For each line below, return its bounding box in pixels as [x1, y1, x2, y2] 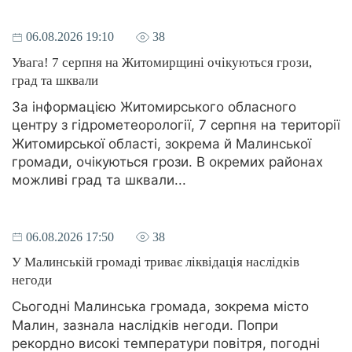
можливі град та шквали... [12, 172, 186, 189]
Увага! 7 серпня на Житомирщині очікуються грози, [12, 54, 312, 70]
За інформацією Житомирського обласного [12, 99, 296, 115]
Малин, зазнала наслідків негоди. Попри [12, 317, 278, 333]
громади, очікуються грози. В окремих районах [12, 154, 323, 170]
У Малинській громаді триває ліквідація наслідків [12, 255, 299, 270]
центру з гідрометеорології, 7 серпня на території [12, 117, 340, 134]
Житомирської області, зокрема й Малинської [12, 135, 311, 152]
